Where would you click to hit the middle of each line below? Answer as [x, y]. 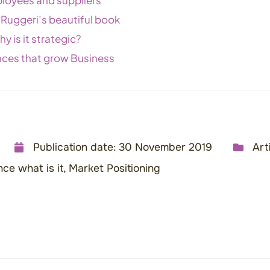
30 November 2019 [165, 147]
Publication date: [74, 147]
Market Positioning [115, 168]
